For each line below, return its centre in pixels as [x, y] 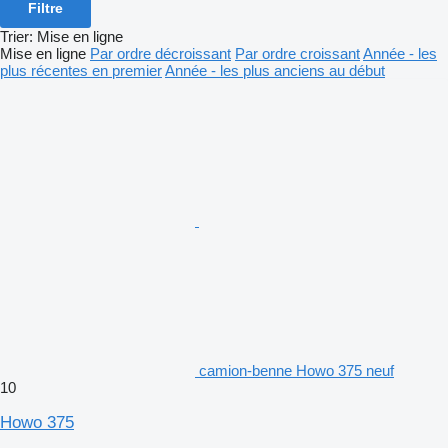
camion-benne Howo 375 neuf [296, 370]
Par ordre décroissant [160, 53]
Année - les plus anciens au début [275, 70]
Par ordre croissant [297, 53]
